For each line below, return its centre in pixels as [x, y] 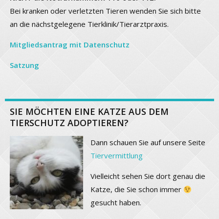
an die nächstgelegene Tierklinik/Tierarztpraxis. [89, 24]
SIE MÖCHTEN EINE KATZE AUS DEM [89, 112]
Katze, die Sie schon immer [137, 189]
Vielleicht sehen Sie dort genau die [148, 176]
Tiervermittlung [117, 156]
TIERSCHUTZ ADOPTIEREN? [69, 123]
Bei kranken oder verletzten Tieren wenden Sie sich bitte [105, 11]
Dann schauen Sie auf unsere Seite [148, 142]
